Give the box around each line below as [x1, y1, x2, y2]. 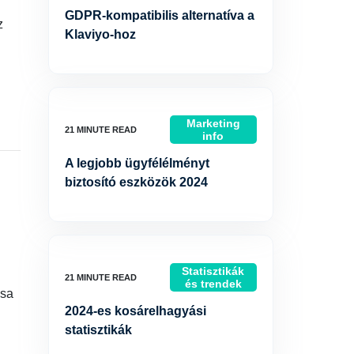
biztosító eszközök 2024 [65, 175, 208, 189]
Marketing [186, 117, 240, 130]
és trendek [184, 277, 242, 290]
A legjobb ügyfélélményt [65, 156, 209, 170]
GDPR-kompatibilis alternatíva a [65, 9, 254, 22]
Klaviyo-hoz [65, 28, 136, 41]
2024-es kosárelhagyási [65, 304, 206, 318]
